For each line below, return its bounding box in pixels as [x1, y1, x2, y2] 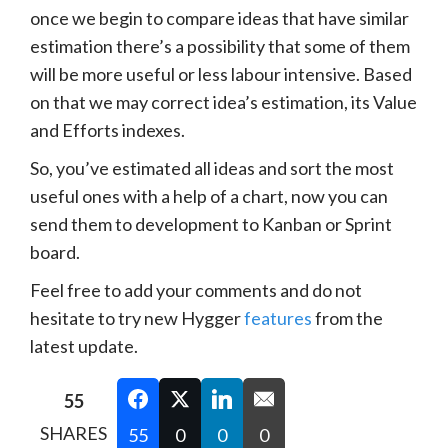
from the [312, 306, 383, 329]
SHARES [40, 421, 107, 444]
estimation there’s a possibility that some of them [30, 34, 410, 57]
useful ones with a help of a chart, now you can [30, 184, 388, 207]
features [244, 306, 312, 329]
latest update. [30, 334, 138, 357]
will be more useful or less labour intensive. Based [30, 62, 412, 85]
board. [30, 240, 80, 263]
